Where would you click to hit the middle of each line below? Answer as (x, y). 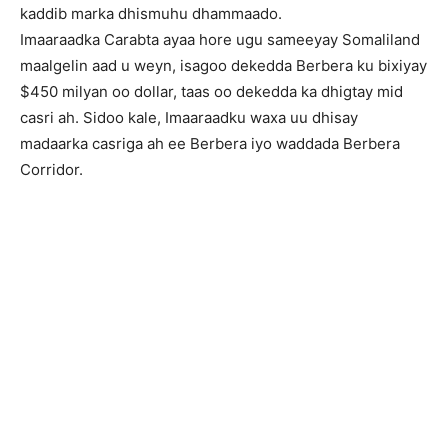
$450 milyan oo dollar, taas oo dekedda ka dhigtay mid (211, 92)
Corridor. (51, 170)
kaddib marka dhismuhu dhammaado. (151, 14)
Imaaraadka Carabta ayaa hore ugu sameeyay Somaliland (220, 40)
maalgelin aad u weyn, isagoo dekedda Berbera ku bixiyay (223, 66)
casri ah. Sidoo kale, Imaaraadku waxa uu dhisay (189, 118)
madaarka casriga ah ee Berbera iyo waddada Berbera (210, 144)
